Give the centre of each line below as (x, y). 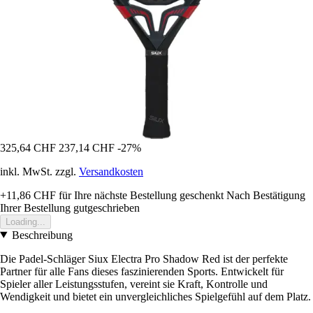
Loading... (26, 221)
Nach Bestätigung (266, 195)
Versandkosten (111, 171)
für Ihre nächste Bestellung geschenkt (140, 195)
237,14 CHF (87, 147)
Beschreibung (42, 235)
